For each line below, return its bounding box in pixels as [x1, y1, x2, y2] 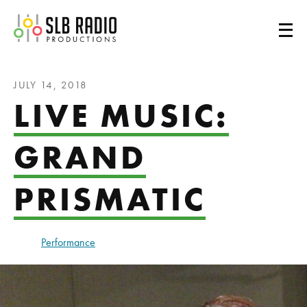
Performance [41, 235, 95, 249]
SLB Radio [116, 11, 183, 34]
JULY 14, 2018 [14, 78, 88, 92]
